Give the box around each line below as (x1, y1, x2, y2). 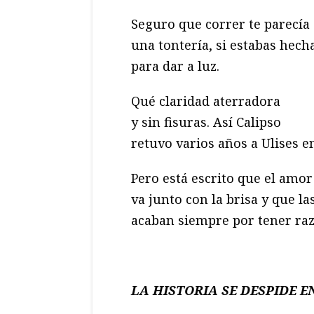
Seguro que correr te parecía (131, 15, 310, 33)
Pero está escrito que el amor (131, 170, 313, 187)
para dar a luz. (131, 57, 219, 75)
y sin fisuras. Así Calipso (131, 114, 281, 131)
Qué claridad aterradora (131, 93, 280, 110)
